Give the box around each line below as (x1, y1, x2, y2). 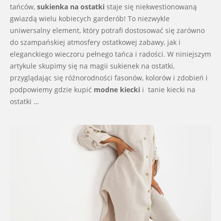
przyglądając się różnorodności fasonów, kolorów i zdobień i (10, 73, 208, 82)
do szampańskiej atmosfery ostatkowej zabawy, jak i (10, 37, 181, 47)
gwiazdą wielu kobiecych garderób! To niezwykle (10, 13, 170, 23)
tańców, (10, 1, 37, 11)
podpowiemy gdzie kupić (10, 84, 94, 94)
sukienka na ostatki (37, 1, 105, 11)
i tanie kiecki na (140, 84, 195, 94)
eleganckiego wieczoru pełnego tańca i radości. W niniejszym (10, 49, 211, 59)
